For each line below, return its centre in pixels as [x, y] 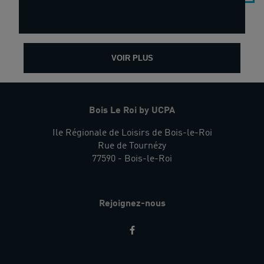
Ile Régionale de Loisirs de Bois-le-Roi [132, 133]
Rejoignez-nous [132, 204]
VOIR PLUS [132, 58]
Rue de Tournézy [132, 146]
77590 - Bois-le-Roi [132, 159]
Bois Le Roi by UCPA [132, 111]
